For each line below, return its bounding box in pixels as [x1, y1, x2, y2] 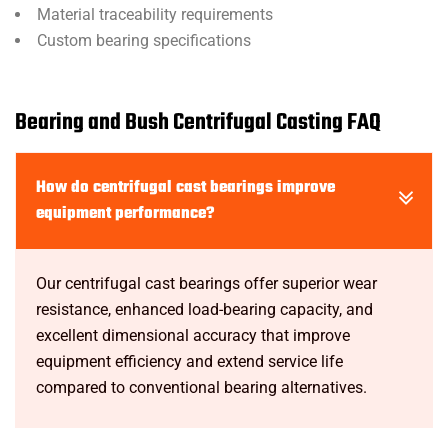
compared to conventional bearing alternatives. [36, 378, 367, 397]
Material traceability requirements [37, 5, 273, 24]
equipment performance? [36, 201, 214, 227]
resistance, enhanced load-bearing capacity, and [36, 300, 373, 319]
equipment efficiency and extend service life [36, 352, 343, 371]
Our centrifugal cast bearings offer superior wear [36, 274, 377, 293]
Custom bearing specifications [37, 31, 251, 50]
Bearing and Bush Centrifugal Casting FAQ [15, 105, 381, 141]
